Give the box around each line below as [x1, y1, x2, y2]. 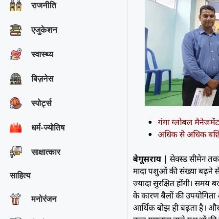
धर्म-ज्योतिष [31, 122, 65, 132]
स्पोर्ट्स [31, 98, 51, 108]
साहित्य [10, 170, 30, 180]
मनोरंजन [31, 194, 57, 204]
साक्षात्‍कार [31, 147, 60, 157]
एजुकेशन [31, 24, 57, 35]
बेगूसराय [133, 153, 162, 165]
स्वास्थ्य [31, 49, 53, 59]
